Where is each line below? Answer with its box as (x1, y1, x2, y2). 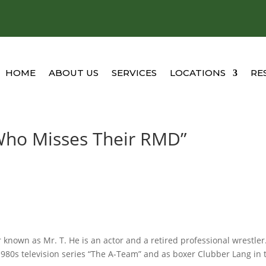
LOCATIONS (169, 67, 226, 79)
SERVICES (111, 67, 157, 79)
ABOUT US (48, 67, 99, 79)
